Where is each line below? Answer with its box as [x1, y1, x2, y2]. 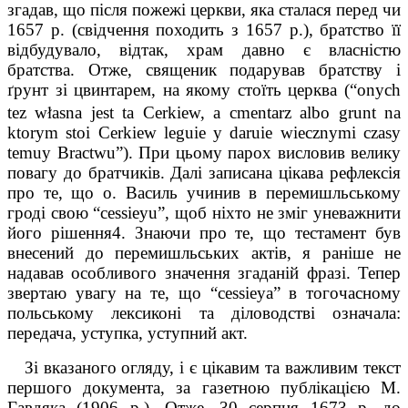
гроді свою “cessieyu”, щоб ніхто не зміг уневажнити [7, 202, 401, 222]
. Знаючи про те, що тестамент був [120, 222, 402, 242]
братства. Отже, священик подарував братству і [7, 59, 401, 79]
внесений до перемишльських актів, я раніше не [7, 242, 401, 262]
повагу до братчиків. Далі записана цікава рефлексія [7, 162, 401, 182]
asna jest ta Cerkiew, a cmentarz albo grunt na [52, 102, 402, 122]
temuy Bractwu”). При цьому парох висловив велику [7, 142, 401, 162]
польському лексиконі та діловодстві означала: [7, 302, 401, 322]
